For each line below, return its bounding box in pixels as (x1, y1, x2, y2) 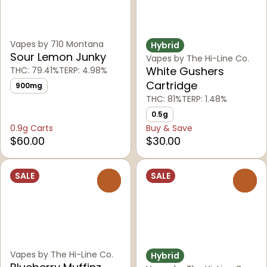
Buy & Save (146, 122, 193, 135)
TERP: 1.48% (182, 93, 227, 105)
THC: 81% (146, 93, 182, 105)
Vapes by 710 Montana (10, 38, 104, 51)
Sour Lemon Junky (10, 49, 106, 65)
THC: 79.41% (10, 64, 59, 77)
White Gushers (146, 64, 224, 79)
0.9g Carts (10, 122, 53, 135)
